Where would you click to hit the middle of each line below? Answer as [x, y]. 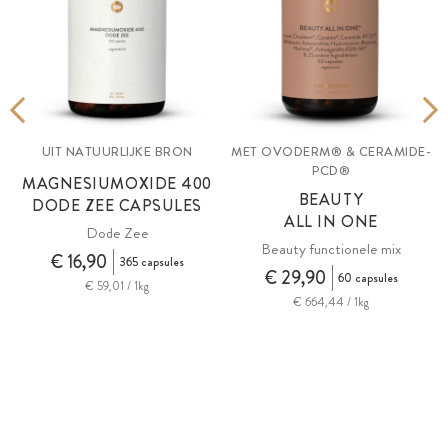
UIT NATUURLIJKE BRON [117, 152]
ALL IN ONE [331, 222]
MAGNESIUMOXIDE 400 [117, 184]
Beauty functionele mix [331, 249]
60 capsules [367, 278]
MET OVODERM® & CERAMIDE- [331, 152]
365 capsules [151, 262]
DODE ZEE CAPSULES [117, 206]
